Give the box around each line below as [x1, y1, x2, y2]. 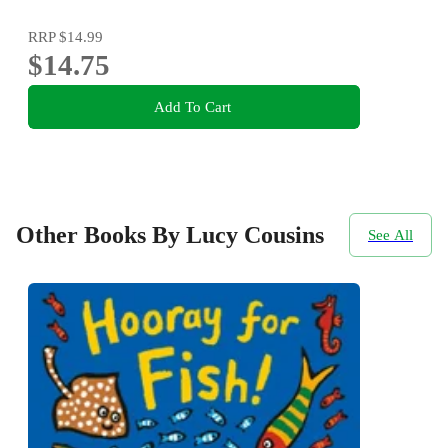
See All [368, 226, 413, 244]
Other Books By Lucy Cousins [16, 222, 324, 249]
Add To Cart [153, 98, 231, 116]
